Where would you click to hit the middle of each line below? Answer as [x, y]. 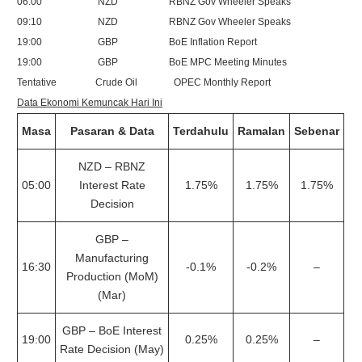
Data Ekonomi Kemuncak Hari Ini [90, 103]
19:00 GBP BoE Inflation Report [137, 42]
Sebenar [317, 131]
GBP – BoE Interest [112, 330]
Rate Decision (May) [112, 349]
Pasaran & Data [112, 131]
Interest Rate [112, 185]
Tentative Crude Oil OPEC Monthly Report [144, 82]
